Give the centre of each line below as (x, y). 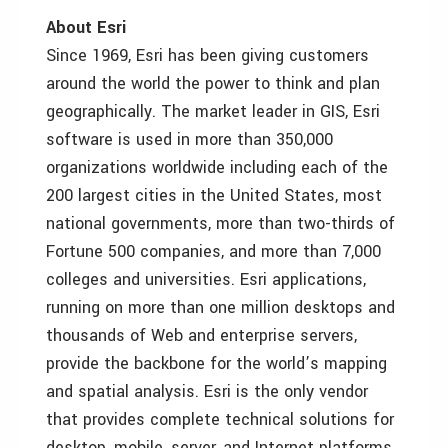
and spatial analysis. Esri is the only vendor (207, 391)
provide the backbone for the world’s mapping (216, 363)
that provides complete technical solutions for (220, 419)
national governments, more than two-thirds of (220, 223)
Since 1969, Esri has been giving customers (207, 55)
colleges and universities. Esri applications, (206, 279)
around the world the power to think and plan (213, 83)
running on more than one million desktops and (220, 307)
